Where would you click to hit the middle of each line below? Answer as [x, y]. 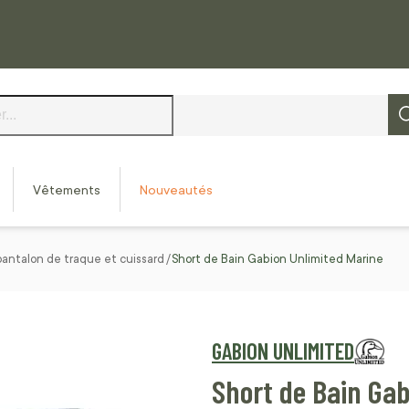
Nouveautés [176, 190]
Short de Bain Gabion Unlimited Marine [278, 259]
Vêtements [67, 190]
